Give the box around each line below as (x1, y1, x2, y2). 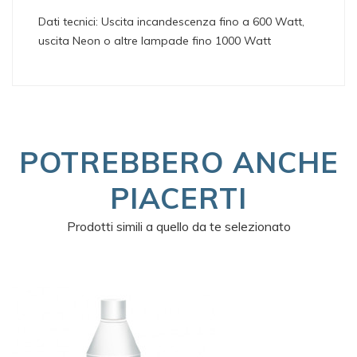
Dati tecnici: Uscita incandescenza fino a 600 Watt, (38, 14, 304, 29)
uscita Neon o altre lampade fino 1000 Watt (38, 33, 271, 49)
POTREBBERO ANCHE (18, 144, 339, 181)
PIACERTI (110, 180, 247, 217)
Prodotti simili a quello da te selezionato (66, 218, 291, 235)
